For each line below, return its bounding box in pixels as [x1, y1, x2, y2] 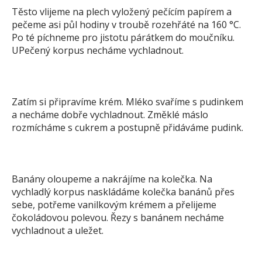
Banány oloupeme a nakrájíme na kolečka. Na [12, 173, 212, 185]
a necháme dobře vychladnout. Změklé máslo [12, 108, 208, 121]
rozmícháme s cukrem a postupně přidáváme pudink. [12, 121, 243, 134]
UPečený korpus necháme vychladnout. [12, 44, 184, 57]
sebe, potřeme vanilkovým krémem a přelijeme [12, 198, 216, 211]
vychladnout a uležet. [12, 224, 104, 237]
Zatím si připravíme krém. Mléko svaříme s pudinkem [12, 95, 243, 108]
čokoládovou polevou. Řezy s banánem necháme [12, 211, 224, 224]
